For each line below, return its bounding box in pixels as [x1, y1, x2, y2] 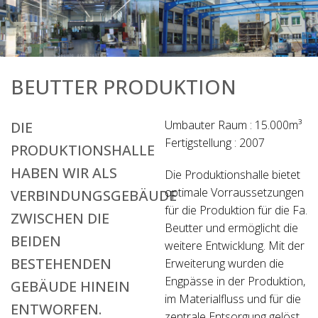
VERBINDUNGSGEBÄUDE [11, 186, 177, 206]
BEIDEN [11, 231, 61, 251]
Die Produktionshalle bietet [165, 167, 300, 183]
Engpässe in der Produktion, [165, 273, 305, 290]
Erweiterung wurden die [165, 256, 284, 272]
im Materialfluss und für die [165, 291, 301, 307]
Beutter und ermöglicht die [165, 220, 298, 236]
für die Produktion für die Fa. [165, 202, 307, 219]
